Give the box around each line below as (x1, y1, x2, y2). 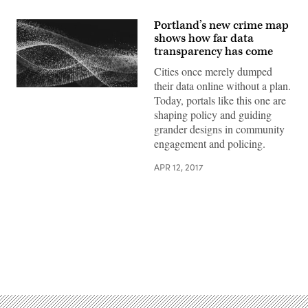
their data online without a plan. (154, 78, 291, 93)
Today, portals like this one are (154, 93, 286, 107)
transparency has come (154, 44, 273, 59)
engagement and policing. (154, 136, 265, 151)
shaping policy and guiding (154, 107, 272, 122)
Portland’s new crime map (154, 18, 289, 33)
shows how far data (154, 31, 254, 46)
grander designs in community (154, 122, 285, 136)
